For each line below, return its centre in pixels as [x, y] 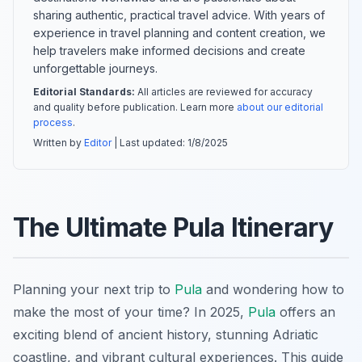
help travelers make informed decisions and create [169, 50]
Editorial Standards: [84, 91]
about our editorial [280, 107]
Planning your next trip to [94, 289]
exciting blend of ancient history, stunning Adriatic [166, 334]
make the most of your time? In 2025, [130, 311]
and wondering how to [273, 289]
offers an [305, 311]
